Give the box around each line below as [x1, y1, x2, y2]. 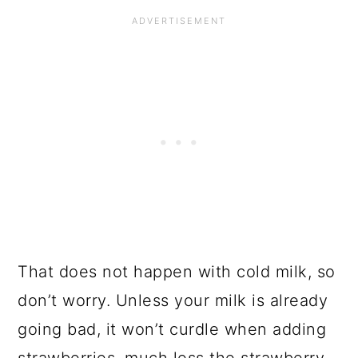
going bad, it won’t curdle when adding [18, 320, 327, 340]
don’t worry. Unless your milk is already [18, 291, 328, 311]
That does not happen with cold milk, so [18, 262, 336, 282]
